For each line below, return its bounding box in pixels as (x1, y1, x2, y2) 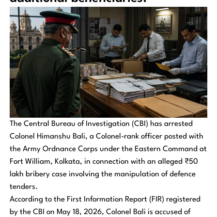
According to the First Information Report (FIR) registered (10, 196, 201, 204)
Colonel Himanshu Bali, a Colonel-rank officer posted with (10, 133, 203, 141)
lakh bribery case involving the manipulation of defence (10, 170, 196, 179)
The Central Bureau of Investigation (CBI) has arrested (10, 120, 193, 128)
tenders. (10, 183, 38, 191)
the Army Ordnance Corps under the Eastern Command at (10, 145, 207, 154)
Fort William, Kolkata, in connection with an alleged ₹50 (10, 158, 198, 166)
